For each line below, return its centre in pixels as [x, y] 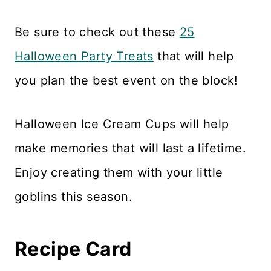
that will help [194, 56]
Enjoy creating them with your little [119, 172]
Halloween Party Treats [84, 56]
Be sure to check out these [97, 32]
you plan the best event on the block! [126, 80]
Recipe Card [73, 249]
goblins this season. [73, 196]
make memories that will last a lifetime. [130, 148]
